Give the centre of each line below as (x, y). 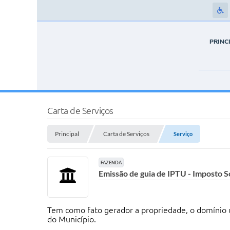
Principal (67, 134)
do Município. (72, 219)
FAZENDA (111, 162)
